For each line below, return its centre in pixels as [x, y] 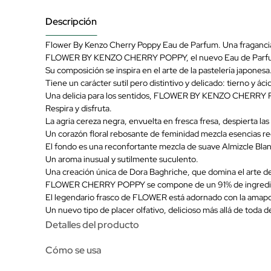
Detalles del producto [92, 225]
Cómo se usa [73, 250]
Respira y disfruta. [79, 109]
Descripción [71, 22]
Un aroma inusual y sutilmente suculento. [122, 159]
